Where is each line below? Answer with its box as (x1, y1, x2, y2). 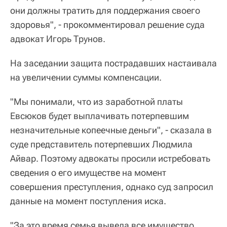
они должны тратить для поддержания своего (10, 5, 200, 16)
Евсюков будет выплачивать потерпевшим (10, 110, 189, 122)
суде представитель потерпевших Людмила (10, 139, 193, 150)
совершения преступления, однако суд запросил (10, 181, 213, 193)
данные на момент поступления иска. (10, 196, 166, 207)
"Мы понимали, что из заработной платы (10, 96, 183, 107)
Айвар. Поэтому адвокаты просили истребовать (10, 153, 210, 164)
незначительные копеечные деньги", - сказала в (10, 125, 212, 136)
